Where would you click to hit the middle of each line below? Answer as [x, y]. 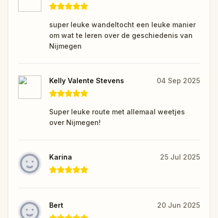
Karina [61, 157]
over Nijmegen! [75, 122]
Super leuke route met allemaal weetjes [117, 111]
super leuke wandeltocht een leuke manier [122, 24]
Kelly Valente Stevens [87, 80]
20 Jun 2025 [179, 205]
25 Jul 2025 [180, 157]
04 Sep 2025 [178, 80]
